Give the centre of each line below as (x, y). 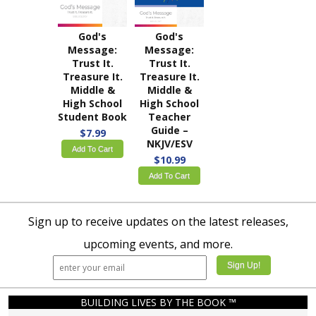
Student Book (92, 117)
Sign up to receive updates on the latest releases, (158, 221)
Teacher (169, 117)
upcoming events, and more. (158, 244)
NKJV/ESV (169, 144)
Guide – (169, 130)
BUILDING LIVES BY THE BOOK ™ (158, 302)
